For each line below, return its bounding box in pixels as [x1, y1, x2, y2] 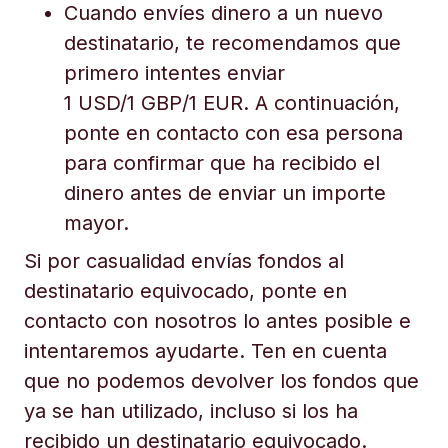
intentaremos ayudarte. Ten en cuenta [24, 339, 387, 363]
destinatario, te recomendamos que [64, 31, 401, 55]
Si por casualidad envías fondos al [24, 249, 344, 273]
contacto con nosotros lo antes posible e [24, 309, 411, 333]
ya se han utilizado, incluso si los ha [24, 399, 358, 423]
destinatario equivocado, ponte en [24, 279, 347, 303]
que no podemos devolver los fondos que [24, 369, 419, 393]
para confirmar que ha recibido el [64, 151, 380, 175]
